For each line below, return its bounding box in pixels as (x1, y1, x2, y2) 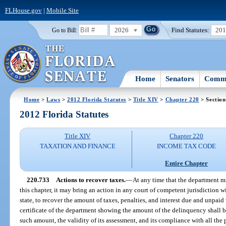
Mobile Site (46, 6, 79, 14)
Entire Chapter (165, 159, 208, 167)
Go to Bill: (51, 27, 77, 33)
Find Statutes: (172, 26, 210, 34)
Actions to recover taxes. (55, 176, 126, 184)
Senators (165, 74, 195, 83)
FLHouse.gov (5, 6, 42, 14)
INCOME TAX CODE (157, 142, 216, 150)
